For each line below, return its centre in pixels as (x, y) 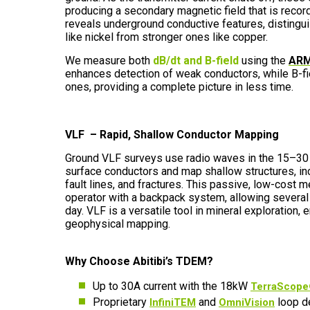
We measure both (109, 61)
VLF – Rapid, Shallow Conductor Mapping (172, 135)
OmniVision (247, 302)
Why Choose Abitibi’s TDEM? (139, 261)
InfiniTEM (173, 302)
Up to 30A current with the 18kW (172, 286)
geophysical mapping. (118, 224)
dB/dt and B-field (196, 61)
